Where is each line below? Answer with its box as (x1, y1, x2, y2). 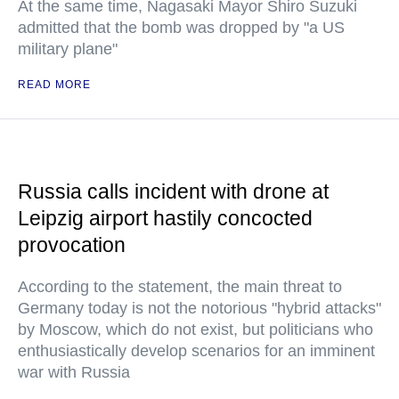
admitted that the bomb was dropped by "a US (18, 19, 345, 37)
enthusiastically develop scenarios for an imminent (18, 342, 375, 361)
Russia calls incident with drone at (18, 180, 329, 204)
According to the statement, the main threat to (18, 278, 342, 297)
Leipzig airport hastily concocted (18, 207, 313, 231)
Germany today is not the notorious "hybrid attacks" (18, 299, 381, 318)
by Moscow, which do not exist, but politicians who (18, 321, 373, 339)
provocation (18, 233, 126, 257)
